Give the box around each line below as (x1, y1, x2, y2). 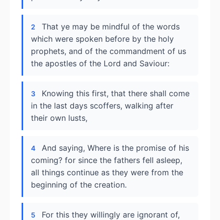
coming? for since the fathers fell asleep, (31, 155, 182, 165)
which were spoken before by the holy (31, 34, 174, 44)
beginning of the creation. (31, 180, 127, 190)
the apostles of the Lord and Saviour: (31, 58, 169, 68)
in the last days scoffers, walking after (31, 101, 173, 110)
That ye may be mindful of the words (42, 22, 180, 31)
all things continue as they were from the (31, 167, 183, 177)
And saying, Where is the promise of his (42, 143, 189, 153)
